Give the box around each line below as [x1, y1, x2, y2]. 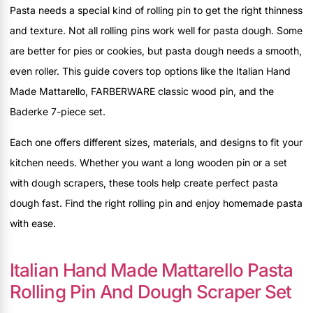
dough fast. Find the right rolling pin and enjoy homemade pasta [10, 196, 303, 209]
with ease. [10, 217, 56, 229]
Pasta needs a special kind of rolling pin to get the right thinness [10, 4, 303, 17]
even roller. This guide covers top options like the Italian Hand [10, 65, 291, 78]
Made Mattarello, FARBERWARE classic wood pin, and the [10, 85, 274, 98]
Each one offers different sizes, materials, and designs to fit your [10, 136, 303, 148]
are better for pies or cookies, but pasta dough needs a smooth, [10, 45, 302, 57]
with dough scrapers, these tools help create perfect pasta [10, 176, 278, 189]
